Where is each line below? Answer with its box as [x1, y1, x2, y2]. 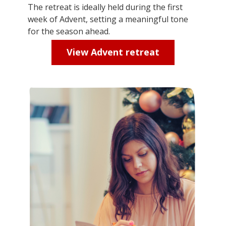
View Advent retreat [67, 45, 159, 58]
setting [90, 13, 117, 25]
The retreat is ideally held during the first [28, 1, 183, 13]
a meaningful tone [117, 13, 188, 25]
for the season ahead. [28, 25, 110, 37]
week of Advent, [28, 13, 90, 25]
